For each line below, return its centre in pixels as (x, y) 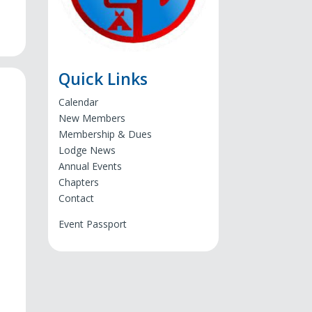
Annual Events (90, 166)
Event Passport (92, 224)
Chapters (78, 182)
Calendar (78, 102)
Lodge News (87, 150)
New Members (92, 118)
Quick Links (103, 79)
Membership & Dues (105, 134)
